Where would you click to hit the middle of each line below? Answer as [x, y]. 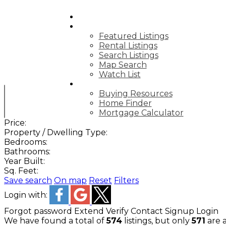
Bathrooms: [27, 152]
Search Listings [128, 55]
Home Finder [125, 103]
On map [70, 180]
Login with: [27, 195]
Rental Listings [128, 46]
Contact [147, 211]
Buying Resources [135, 94]
